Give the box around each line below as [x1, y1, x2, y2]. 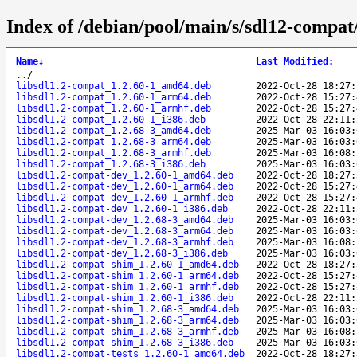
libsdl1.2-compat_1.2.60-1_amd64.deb [16, 80, 211, 92]
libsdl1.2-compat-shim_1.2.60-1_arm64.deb [16, 269, 239, 281]
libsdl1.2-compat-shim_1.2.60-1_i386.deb [16, 292, 233, 304]
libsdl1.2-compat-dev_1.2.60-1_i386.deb [16, 202, 228, 214]
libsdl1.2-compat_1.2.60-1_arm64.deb [16, 91, 211, 103]
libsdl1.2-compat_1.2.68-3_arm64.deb [16, 135, 211, 147]
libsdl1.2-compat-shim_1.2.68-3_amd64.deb [16, 303, 239, 315]
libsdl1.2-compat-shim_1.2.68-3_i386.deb [16, 336, 233, 348]
